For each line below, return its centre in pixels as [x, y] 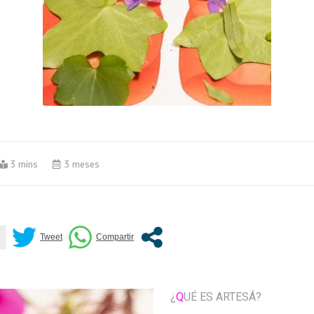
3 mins [24, 164]
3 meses [80, 164]
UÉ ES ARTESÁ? [222, 296]
